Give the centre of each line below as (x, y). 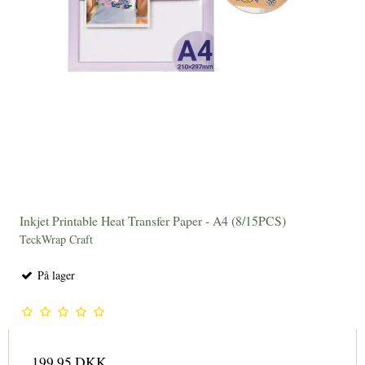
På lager (55, 275)
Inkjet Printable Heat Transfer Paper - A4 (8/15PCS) (153, 220)
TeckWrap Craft (56, 239)
